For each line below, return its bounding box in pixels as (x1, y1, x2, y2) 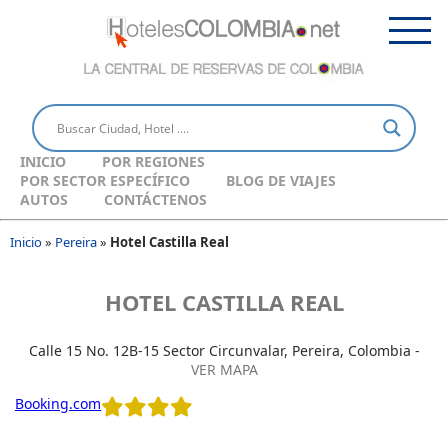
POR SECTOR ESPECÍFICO (20, 171, 190, 191)
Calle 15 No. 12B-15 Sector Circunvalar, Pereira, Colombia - (28, 341, 420, 361)
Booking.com (15, 394, 101, 414)
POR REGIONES (102, 152, 205, 172)
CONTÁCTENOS (104, 190, 207, 210)
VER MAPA (190, 360, 258, 380)
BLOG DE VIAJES (226, 171, 336, 191)
